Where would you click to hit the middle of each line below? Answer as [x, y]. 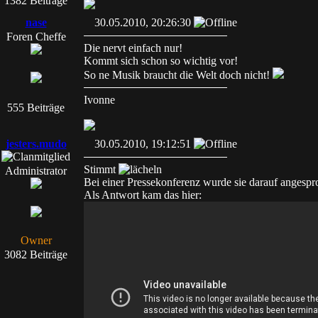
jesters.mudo [36, 144]
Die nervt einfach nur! [133, 48]
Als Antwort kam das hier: [143, 195]
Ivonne [99, 100]
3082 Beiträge [36, 254]
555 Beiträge [36, 108]
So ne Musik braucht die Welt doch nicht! [178, 75]
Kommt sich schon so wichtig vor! [161, 61]
